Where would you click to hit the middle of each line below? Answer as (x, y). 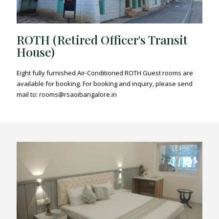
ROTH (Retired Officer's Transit (102, 39)
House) (36, 51)
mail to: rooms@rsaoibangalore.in (67, 94)
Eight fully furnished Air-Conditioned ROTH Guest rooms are (105, 73)
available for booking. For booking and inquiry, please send (105, 83)
